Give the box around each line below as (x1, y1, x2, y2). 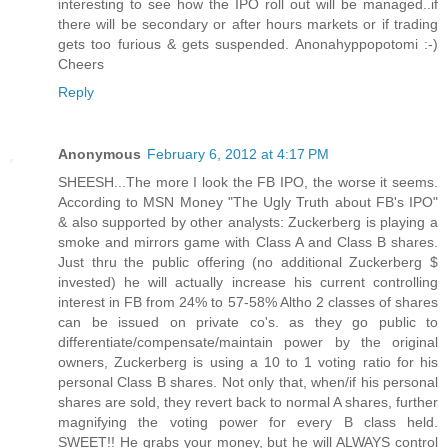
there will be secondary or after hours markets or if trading (58, 15, 438, 32)
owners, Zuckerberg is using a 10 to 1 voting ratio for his (58, 353, 438, 370)
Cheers (58, 55, 104, 72)
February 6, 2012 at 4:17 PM (147, 145, 329, 162)
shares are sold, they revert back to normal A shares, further (58, 393, 438, 410)
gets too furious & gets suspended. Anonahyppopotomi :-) (58, 35, 438, 52)
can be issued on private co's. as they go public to (58, 313, 438, 330)
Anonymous (58, 145, 141, 162)
